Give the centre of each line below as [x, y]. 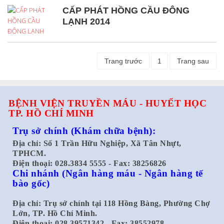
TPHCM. [29, 153]
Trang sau [193, 61]
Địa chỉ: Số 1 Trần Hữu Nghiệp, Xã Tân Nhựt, [97, 143]
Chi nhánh [36, 173]
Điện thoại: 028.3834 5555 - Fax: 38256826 [89, 163]
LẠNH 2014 [86, 21]
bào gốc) [31, 183]
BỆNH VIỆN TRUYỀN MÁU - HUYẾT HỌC [107, 103]
